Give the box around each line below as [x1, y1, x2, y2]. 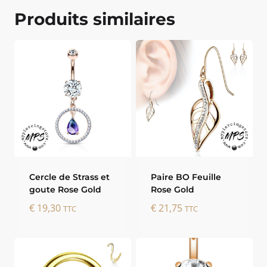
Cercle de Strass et [29, 171, 110, 182]
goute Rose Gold [29, 184, 101, 195]
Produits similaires [14, 8, 175, 29]
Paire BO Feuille [150, 171, 221, 182]
